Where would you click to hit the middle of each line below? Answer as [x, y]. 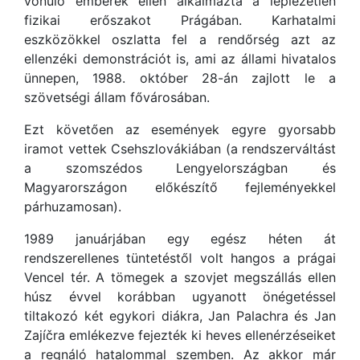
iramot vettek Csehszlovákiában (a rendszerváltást [180, 149]
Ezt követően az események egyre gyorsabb [180, 129]
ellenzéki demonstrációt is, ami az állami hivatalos [180, 59]
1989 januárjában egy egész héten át [180, 239]
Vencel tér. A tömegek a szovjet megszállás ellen [180, 277]
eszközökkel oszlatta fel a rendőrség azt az [180, 39]
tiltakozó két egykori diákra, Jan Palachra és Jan [180, 316]
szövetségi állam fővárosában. [117, 97]
